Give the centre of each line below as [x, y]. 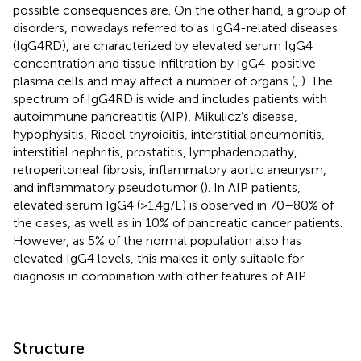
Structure [49, 348]
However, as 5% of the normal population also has [157, 240]
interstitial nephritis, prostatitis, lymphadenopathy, [155, 151]
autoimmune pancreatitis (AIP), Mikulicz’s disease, [155, 116]
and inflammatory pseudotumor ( [108, 187]
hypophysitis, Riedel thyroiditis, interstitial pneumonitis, [169, 134]
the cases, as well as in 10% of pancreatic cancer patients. [178, 222]
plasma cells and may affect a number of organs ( [154, 81]
